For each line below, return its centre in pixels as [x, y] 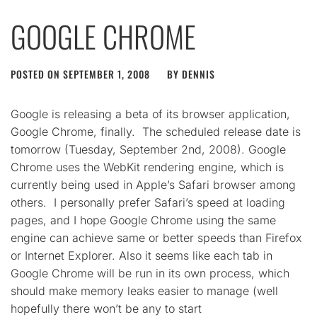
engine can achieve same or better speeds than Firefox [156, 238]
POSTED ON [37, 74]
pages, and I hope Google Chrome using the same [143, 220]
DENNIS [198, 74]
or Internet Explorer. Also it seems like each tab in [142, 255]
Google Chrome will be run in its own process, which [150, 273]
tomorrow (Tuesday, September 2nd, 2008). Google [148, 149]
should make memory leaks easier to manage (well [144, 291]
